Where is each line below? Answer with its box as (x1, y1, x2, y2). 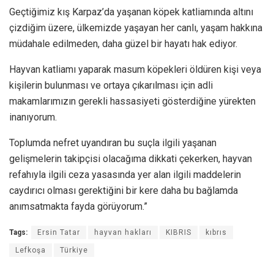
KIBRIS (166, 228, 191, 237)
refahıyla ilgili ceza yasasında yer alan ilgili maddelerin (9, 168, 241, 180)
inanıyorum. (9, 111, 57, 123)
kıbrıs (206, 228, 227, 237)
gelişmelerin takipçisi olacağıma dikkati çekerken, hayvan (9, 152, 252, 165)
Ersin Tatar (37, 228, 80, 237)
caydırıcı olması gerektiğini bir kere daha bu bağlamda (9, 184, 238, 196)
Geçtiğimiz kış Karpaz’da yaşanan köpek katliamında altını (9, 6, 253, 18)
